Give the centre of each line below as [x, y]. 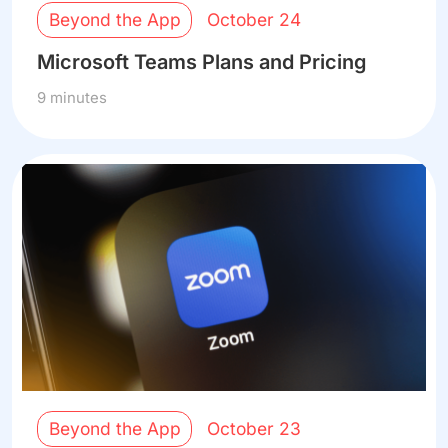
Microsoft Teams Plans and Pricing [202, 62]
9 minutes [72, 98]
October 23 [253, 429]
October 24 [253, 20]
